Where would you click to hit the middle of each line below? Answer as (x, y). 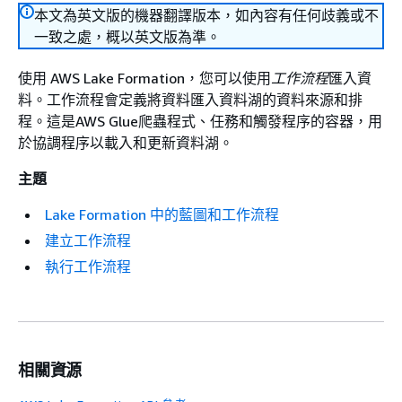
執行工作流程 (88, 267)
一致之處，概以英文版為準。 (127, 37)
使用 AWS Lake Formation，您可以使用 (144, 78)
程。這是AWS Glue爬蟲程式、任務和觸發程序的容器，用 (200, 121)
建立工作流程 (88, 240)
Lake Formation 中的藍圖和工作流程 (162, 214)
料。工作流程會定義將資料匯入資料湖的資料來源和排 (190, 100)
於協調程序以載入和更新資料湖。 (126, 143)
